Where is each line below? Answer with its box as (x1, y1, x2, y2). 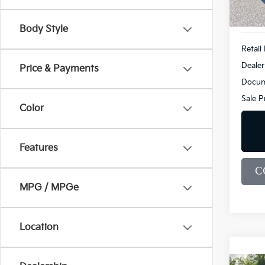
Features (20, 143, 58, 154)
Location (20, 222, 59, 233)
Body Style (20, 24, 68, 35)
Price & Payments (20, 63, 99, 75)
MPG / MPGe (20, 182, 79, 193)
